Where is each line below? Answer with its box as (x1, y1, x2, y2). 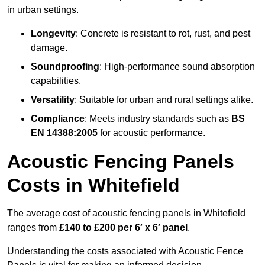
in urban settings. (7, 5, 79, 15)
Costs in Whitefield (7, 174, 180, 196)
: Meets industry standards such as (85, 114, 231, 124)
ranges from (7, 222, 59, 233)
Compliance (31, 114, 85, 124)
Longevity (31, 28, 76, 39)
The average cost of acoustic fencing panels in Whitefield (7, 208, 245, 219)
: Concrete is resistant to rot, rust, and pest (76, 28, 250, 39)
